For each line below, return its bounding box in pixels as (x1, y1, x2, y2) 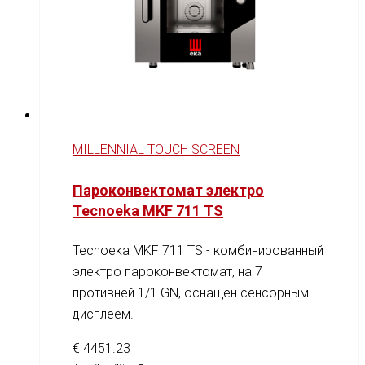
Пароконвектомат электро (73, 181, 264, 199)
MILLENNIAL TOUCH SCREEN (73, 141, 240, 157)
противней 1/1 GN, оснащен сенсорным (73, 284, 309, 301)
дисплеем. (73, 306, 134, 322)
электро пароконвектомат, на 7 (73, 263, 262, 279)
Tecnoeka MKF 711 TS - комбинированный (73, 242, 323, 258)
